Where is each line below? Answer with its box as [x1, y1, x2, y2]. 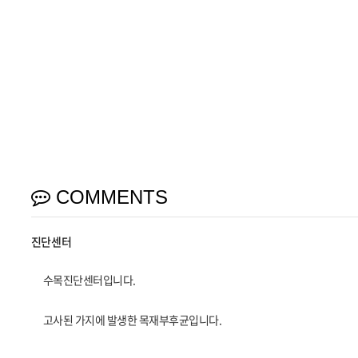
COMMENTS [50, 186, 168, 209]
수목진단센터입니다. [42, 272, 136, 288]
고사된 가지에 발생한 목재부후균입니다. [42, 312, 222, 328]
